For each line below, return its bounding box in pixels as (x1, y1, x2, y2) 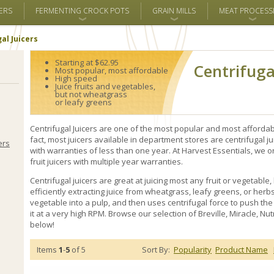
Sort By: (142, 244, 172, 255)
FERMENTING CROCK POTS (35, 6, 129, 16)
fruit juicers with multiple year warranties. (30, 156, 183, 167)
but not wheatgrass (55, 89, 127, 100)
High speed (55, 73, 97, 84)
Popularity (174, 244, 212, 255)
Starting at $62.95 (55, 57, 119, 68)
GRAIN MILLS (152, 6, 196, 16)
